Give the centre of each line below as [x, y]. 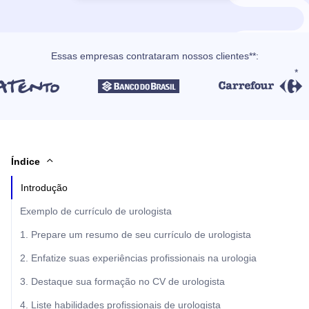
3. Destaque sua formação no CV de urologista [122, 282]
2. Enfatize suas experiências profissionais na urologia [138, 258]
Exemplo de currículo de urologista [96, 211]
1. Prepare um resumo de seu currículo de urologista [136, 235]
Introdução [44, 188]
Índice [26, 162]
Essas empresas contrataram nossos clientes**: [154, 56]
